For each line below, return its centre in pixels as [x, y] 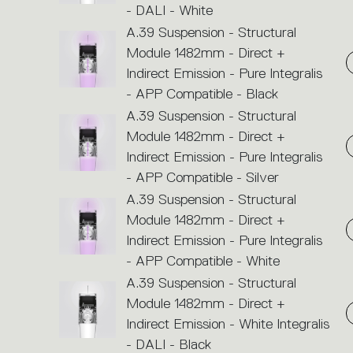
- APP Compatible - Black [202, 93]
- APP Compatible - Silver [202, 177]
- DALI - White [169, 10]
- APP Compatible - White [203, 260]
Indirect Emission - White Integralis [227, 323]
